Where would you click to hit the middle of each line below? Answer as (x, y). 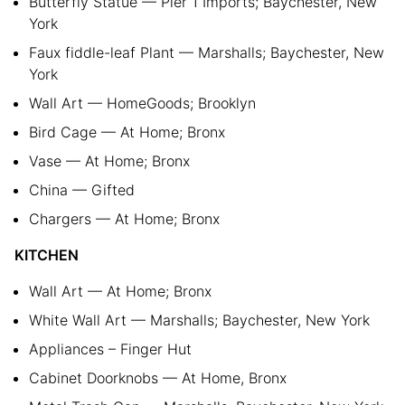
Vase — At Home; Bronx (109, 160)
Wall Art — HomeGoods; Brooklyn (142, 103)
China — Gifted (82, 189)
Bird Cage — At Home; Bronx (127, 132)
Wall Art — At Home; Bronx (120, 291)
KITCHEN (47, 254)
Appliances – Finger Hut (110, 348)
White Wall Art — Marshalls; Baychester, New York (199, 320)
